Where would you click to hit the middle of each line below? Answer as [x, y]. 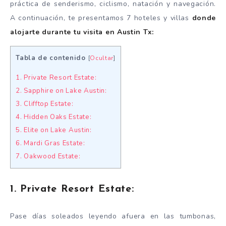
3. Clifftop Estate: [45, 104]
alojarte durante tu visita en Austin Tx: [82, 32]
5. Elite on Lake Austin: [54, 130]
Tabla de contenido [51, 58]
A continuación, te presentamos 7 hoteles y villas [101, 18]
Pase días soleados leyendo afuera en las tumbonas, [113, 216]
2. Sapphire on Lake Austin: [61, 91]
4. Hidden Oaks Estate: [54, 117]
